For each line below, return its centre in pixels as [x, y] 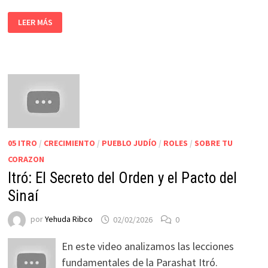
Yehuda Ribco [68, 219]
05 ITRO [22, 143]
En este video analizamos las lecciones [147, 246]
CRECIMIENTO [69, 143]
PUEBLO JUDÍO [129, 143]
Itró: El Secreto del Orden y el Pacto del [122, 178]
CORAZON [26, 159]
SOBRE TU [213, 143]
